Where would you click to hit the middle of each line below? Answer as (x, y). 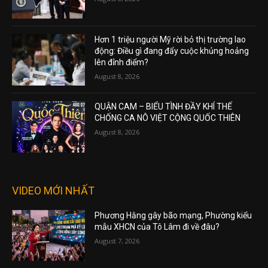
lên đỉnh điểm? (122, 63)
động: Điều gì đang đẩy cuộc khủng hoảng (172, 51)
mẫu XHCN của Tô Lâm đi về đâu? (157, 226)
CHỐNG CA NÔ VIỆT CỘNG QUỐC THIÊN (169, 118)
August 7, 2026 (117, 240)
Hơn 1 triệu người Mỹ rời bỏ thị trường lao (170, 40)
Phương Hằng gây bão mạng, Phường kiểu (173, 215)
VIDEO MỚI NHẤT (53, 190)
